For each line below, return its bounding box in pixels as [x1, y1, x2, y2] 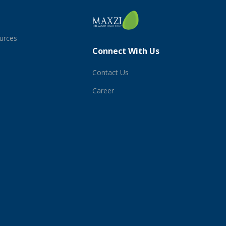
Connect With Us [92, 45, 159, 56]
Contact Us [92, 67, 129, 77]
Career [92, 85, 114, 95]
